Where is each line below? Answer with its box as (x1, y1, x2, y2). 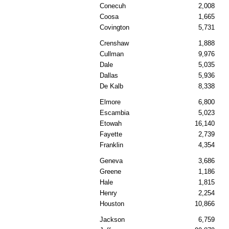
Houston (100, 200, 124, 208)
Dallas (100, 72, 118, 80)
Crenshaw (100, 39, 129, 48)
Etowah (100, 120, 122, 128)
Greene (100, 168, 121, 176)
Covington (100, 24, 129, 32)
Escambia (100, 109, 129, 117)
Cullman (100, 50, 124, 58)
